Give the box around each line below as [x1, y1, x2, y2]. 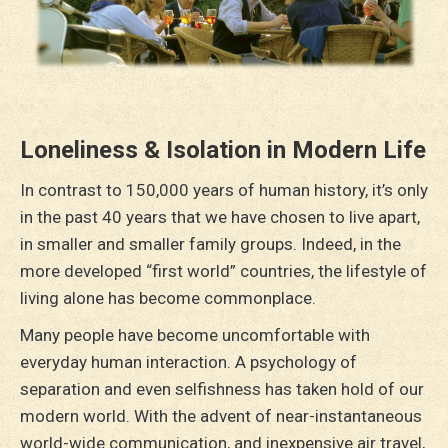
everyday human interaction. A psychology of [20, 352, 357, 373]
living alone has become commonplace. [20, 288, 316, 309]
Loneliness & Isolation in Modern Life [20, 136, 426, 165]
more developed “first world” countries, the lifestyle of [20, 261, 427, 282]
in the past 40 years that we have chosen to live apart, [20, 207, 420, 228]
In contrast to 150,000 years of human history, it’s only [20, 180, 428, 201]
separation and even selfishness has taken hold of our [20, 379, 424, 400]
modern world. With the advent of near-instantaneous [20, 406, 422, 427]
